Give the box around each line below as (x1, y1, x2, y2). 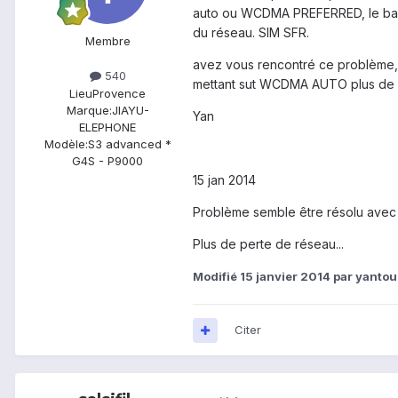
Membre (84, 34, 131, 49)
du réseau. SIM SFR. (193, 25, 309, 41)
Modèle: (44, 136, 88, 151)
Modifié (193, 269, 240, 284)
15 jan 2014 (193, 172, 256, 188)
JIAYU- (111, 102, 149, 117)
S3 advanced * (87, 136, 171, 151)
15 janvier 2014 (240, 269, 330, 284)
